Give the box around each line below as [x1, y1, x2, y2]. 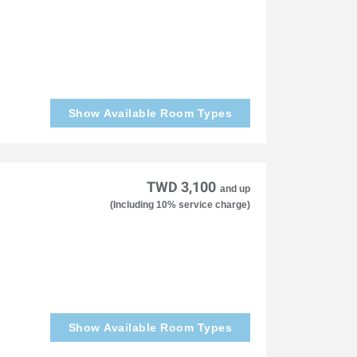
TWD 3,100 [146, 178, 216, 195]
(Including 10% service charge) [109, 198, 250, 210]
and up [219, 182, 250, 194]
